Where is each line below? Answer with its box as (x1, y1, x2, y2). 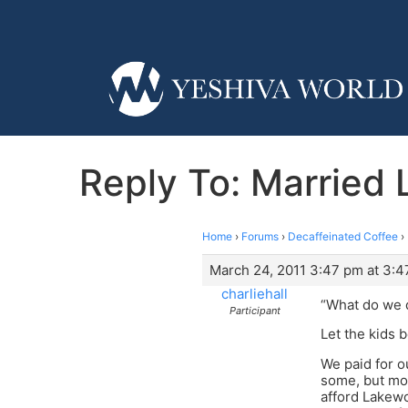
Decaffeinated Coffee (288, 229, 398, 243)
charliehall (221, 284, 288, 302)
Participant (229, 303, 280, 317)
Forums (241, 229, 279, 243)
